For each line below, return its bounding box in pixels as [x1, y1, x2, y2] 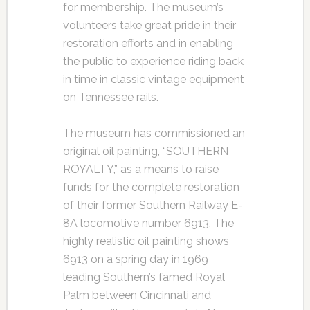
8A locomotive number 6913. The [62, 217, 234, 230]
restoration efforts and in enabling [62, 37, 233, 50]
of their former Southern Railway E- [62, 199, 243, 212]
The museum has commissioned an [62, 127, 245, 140]
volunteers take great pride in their [62, 19, 236, 32]
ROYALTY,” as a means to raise [62, 163, 219, 176]
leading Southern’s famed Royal [62, 271, 225, 284]
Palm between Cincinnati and [62, 289, 211, 302]
